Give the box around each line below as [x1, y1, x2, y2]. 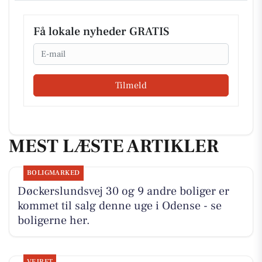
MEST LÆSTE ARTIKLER [9, 133, 219, 158]
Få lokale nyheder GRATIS [33, 24, 169, 39]
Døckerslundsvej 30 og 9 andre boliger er [17, 184, 229, 199]
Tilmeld [115, 79, 147, 91]
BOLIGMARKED [26, 168, 80, 178]
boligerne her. [17, 213, 90, 229]
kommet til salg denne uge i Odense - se [17, 198, 222, 214]
